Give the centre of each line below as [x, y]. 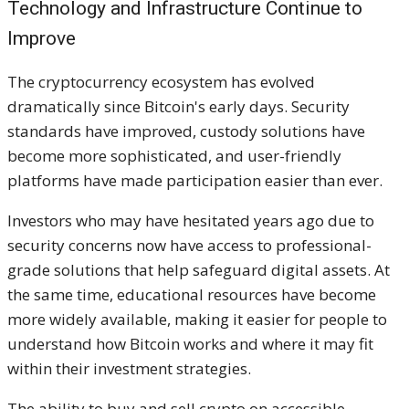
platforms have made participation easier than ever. [195, 180]
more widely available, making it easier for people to [197, 319]
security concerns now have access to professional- [189, 245]
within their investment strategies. [129, 368]
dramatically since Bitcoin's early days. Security [178, 106]
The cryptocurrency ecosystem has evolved [161, 81]
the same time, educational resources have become [192, 294]
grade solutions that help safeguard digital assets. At [199, 269]
